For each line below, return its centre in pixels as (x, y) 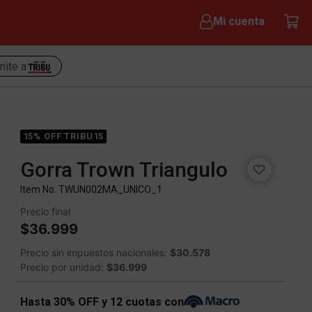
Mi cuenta (239, 21)
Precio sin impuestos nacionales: (95, 252)
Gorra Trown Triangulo (124, 170)
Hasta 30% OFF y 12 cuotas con (102, 302)
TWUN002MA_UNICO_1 (110, 189)
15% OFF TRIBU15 (63, 136)
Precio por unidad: (63, 267)
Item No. (39, 189)
